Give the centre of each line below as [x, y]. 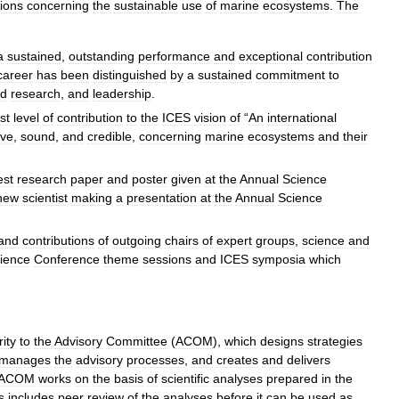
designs [282, 341]
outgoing [137, 240]
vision [210, 117]
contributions [58, 240]
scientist [45, 197]
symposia [279, 259]
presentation [162, 197]
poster [150, 179]
